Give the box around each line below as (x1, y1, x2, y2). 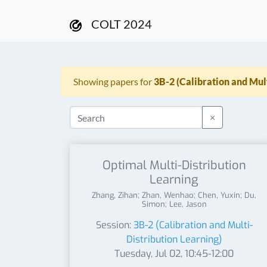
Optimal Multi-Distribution (102, 157, 246, 173)
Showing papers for (73, 76, 154, 87)
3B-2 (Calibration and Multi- (133, 219, 253, 231)
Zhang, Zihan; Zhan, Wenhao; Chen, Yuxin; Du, (92, 190, 256, 200)
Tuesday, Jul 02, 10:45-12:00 (114, 247, 234, 260)
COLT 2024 (91, 17, 152, 31)
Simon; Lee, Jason (141, 199, 207, 209)
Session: (95, 219, 133, 231)
